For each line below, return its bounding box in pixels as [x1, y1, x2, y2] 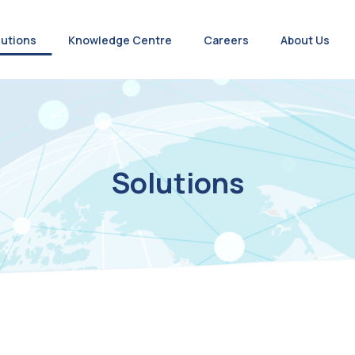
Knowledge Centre [67, 32, 172, 48]
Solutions [111, 162, 244, 202]
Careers [203, 32, 249, 48]
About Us [280, 32, 330, 48]
